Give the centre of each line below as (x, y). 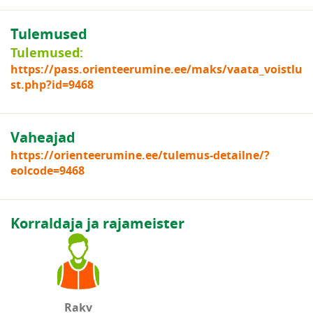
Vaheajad (43, 137)
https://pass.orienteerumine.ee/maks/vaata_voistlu (156, 69)
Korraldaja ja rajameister (97, 223)
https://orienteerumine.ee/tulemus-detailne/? (140, 155)
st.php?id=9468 (52, 85)
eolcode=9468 (48, 170)
